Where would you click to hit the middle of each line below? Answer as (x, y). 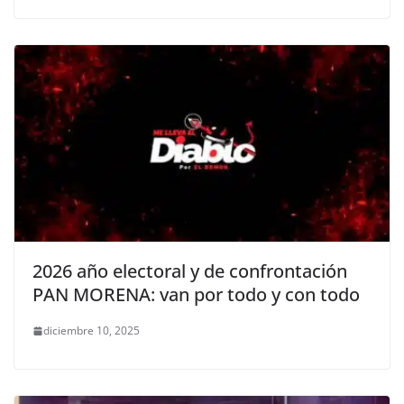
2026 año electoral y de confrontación (190, 271)
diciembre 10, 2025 (92, 331)
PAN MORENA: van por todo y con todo (196, 295)
